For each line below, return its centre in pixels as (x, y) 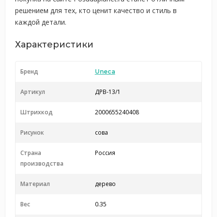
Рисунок (32, 132)
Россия (105, 153)
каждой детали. (41, 22)
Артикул (33, 92)
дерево (105, 184)
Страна (31, 153)
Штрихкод (37, 112)
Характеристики (54, 45)
